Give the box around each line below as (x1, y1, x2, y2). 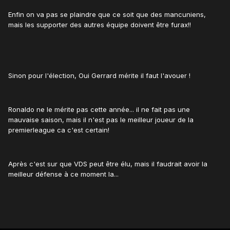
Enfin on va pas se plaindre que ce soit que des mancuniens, (8, 10, 206, 19)
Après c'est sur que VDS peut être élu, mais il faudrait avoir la (8, 160, 207, 168)
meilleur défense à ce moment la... (8, 170, 119, 179)
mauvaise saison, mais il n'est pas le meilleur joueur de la (8, 116, 194, 124)
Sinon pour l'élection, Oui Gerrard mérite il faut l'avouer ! (8, 71, 190, 80)
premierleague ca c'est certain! (8, 126, 109, 135)
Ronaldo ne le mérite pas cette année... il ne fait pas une (8, 105, 190, 114)
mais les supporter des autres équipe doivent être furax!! (8, 21, 191, 29)
